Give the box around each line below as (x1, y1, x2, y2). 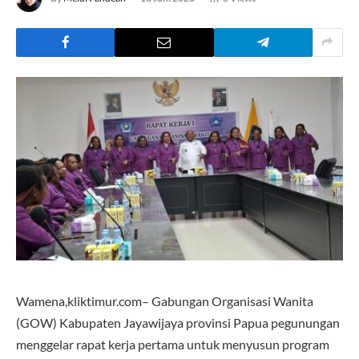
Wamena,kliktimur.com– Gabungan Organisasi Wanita (16, 292, 313, 309)
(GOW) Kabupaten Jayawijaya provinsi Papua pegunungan (16, 314, 340, 330)
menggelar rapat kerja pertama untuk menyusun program (16, 336, 329, 352)
